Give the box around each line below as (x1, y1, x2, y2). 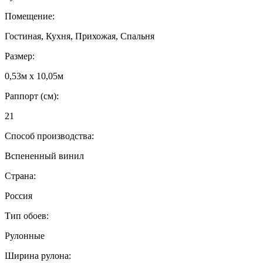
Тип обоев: (5, 210, 49, 221)
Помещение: (5, 11, 55, 21)
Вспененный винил (5, 150, 84, 161)
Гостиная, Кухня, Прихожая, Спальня (5, 31, 154, 41)
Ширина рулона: (5, 250, 71, 261)
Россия (5, 190, 32, 201)
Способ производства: (5, 130, 94, 141)
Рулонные (5, 230, 45, 241)
